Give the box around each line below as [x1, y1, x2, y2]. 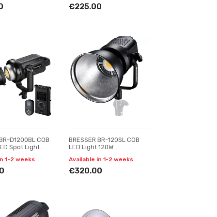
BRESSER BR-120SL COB [68, 136, 139, 143]
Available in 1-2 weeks [68, 156, 133, 163]
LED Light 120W [68, 143, 113, 151]
